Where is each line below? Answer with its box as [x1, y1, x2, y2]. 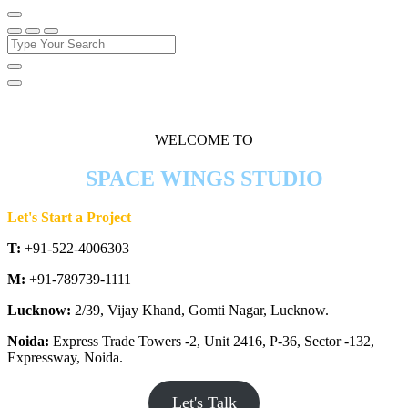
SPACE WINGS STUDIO [85, 166, 323, 190]
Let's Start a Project [7, 209, 131, 225]
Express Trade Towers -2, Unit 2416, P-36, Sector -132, [49, 332, 374, 349]
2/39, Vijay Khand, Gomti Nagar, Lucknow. [71, 301, 329, 318]
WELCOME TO [155, 132, 253, 148]
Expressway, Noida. [7, 349, 123, 365]
